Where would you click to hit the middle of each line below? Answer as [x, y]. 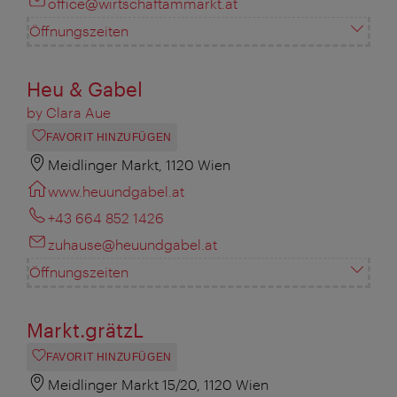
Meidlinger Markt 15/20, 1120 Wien [158, 384]
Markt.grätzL [85, 329]
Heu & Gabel [85, 88]
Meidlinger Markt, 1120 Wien [139, 164]
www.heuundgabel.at [116, 191]
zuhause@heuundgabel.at [132, 244]
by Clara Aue [69, 112]
